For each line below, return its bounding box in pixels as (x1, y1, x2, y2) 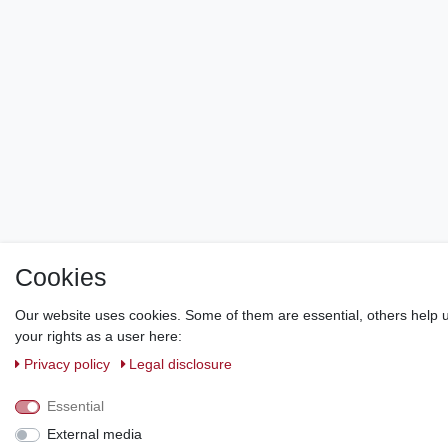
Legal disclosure (129, 356, 232, 372)
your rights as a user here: (15, 328, 182, 344)
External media (46, 426, 142, 442)
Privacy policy (23, 356, 114, 372)
